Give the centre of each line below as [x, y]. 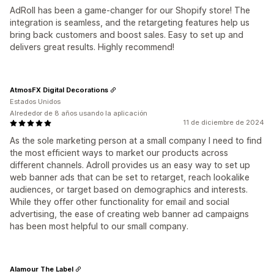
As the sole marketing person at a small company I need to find [136, 140]
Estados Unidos [35, 102]
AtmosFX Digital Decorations [59, 90]
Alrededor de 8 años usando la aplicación [79, 113]
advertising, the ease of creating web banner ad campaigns [129, 214]
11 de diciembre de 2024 [224, 122]
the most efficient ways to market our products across [119, 153]
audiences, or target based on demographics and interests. [129, 189]
